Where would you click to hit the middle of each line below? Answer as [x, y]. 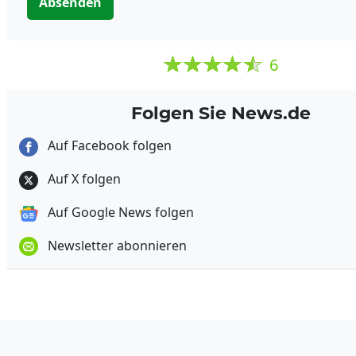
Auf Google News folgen [119, 212]
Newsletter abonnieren [116, 245]
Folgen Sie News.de [221, 113]
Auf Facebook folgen [108, 146]
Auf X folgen [83, 179]
